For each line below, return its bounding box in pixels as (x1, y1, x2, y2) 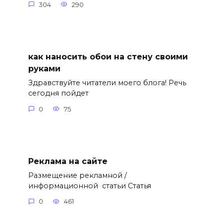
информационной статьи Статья (28, 181, 151, 190)
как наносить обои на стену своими (28, 52, 188, 61)
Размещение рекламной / (28, 170, 127, 180)
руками (28, 63, 60, 73)
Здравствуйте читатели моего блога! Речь (28, 78, 186, 88)
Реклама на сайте (28, 156, 108, 166)
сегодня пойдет (28, 89, 89, 98)
